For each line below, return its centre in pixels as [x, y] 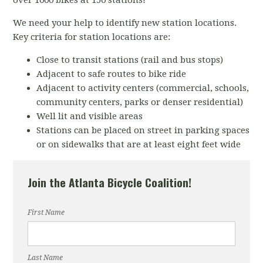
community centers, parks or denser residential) [140, 102]
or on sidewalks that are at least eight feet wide [139, 144]
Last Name [45, 258]
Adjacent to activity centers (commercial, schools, [143, 88]
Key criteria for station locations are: [92, 37]
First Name [46, 213]
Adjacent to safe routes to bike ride [112, 74]
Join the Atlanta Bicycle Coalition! [110, 182]
